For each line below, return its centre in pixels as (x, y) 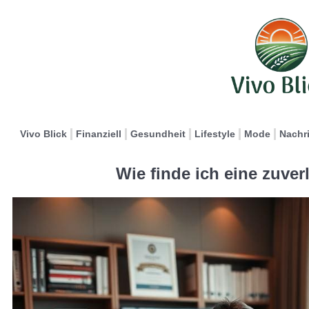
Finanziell (99, 134)
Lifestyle (215, 134)
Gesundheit (158, 134)
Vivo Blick (43, 134)
